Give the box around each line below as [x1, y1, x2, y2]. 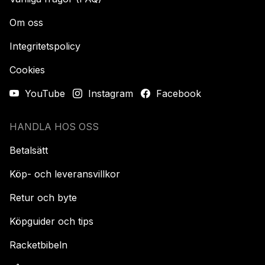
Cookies [9, 64, 45, 76]
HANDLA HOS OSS [9, 121, 99, 133]
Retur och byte [9, 192, 77, 204]
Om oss [9, 17, 43, 29]
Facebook [153, 88, 201, 100]
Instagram [85, 88, 133, 100]
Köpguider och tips [9, 215, 93, 228]
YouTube [22, 88, 65, 100]
